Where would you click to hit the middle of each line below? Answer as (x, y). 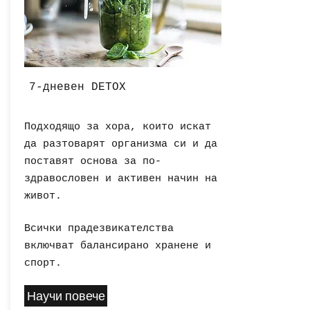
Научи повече (66, 296)
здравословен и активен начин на (121, 179)
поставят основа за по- (93, 162)
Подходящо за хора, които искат (118, 127)
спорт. (43, 264)
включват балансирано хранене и (118, 246)
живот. (43, 197)
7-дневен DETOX (77, 88)
